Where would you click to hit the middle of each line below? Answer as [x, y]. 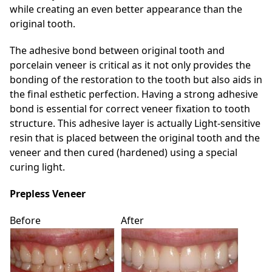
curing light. [37, 167]
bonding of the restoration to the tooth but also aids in [136, 79]
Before [25, 220]
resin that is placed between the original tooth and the [135, 138]
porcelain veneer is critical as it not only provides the [130, 65]
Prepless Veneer [48, 193]
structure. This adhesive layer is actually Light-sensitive [135, 123]
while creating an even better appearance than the [126, 9]
